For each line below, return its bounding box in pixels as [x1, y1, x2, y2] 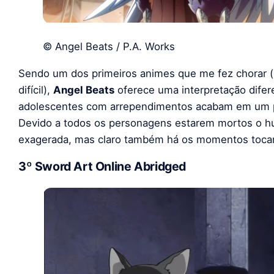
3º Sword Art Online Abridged [18, 159, 186, 174]
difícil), [18, 83, 53, 96]
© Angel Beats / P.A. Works [43, 40, 175, 53]
